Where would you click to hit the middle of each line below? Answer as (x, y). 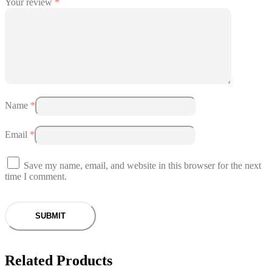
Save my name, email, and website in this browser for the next (142, 165)
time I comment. (36, 176)
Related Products (59, 260)
